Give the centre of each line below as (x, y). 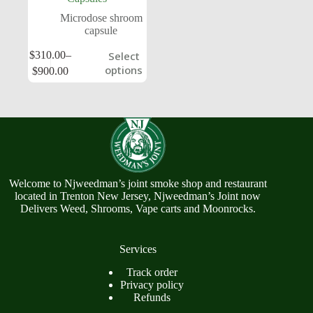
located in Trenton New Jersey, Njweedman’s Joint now (138, 196)
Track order (152, 272)
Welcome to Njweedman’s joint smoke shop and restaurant (138, 184)
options (124, 70)
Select (124, 56)
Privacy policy (152, 285)
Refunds (152, 298)
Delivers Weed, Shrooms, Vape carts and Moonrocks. (138, 209)
